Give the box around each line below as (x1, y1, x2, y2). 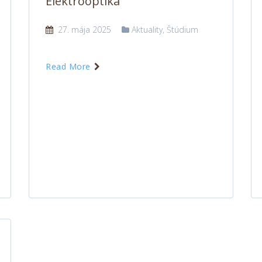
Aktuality (132, 24, 163, 35)
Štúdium (167, 24, 198, 35)
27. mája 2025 (56, 24, 111, 35)
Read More (46, 61, 93, 72)
